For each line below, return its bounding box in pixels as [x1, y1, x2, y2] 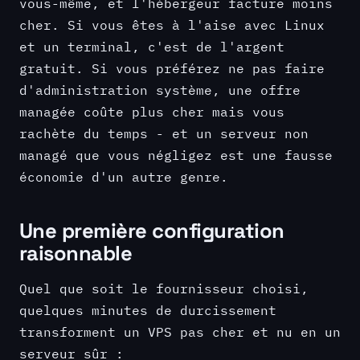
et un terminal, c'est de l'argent [19, 37, 284, 55]
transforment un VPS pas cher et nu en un [19, 322, 341, 340]
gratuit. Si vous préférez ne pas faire [19, 59, 325, 76]
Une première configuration [19, 217, 284, 243]
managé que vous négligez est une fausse [19, 145, 333, 163]
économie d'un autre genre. [19, 167, 228, 185]
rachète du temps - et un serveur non [19, 124, 309, 141]
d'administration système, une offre [19, 80, 301, 98]
